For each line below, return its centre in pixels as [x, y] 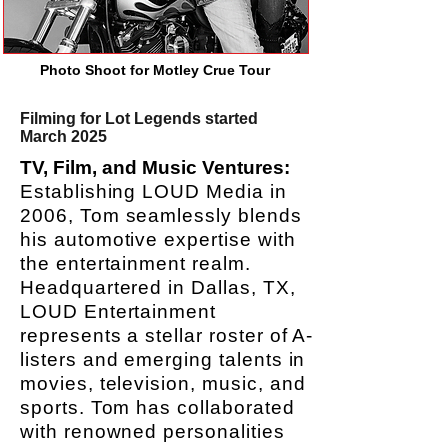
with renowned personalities [152, 431]
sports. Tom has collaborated [157, 407]
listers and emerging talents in [163, 359]
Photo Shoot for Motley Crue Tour [155, 70]
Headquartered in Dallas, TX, [158, 287]
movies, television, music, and [163, 383]
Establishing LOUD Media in [153, 191]
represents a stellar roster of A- [167, 335]
